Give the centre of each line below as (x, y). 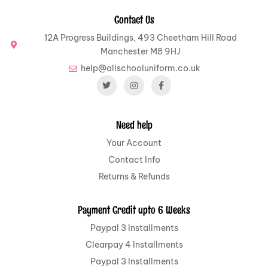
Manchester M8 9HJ (141, 52)
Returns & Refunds (134, 177)
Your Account (134, 143)
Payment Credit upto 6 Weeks (134, 210)
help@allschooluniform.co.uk (141, 68)
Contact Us (134, 20)
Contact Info (134, 160)
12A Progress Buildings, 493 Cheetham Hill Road (141, 38)
